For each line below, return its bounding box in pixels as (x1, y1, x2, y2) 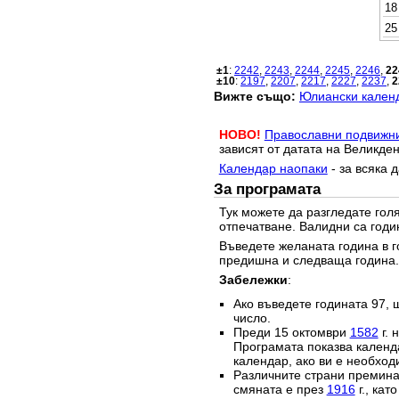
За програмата (214, 181, 321, 199)
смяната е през (232, 382, 327, 397)
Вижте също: (214, 88, 296, 103)
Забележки (218, 272, 288, 287)
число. (232, 311, 271, 326)
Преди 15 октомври (232, 325, 350, 340)
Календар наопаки (218, 160, 328, 175)
